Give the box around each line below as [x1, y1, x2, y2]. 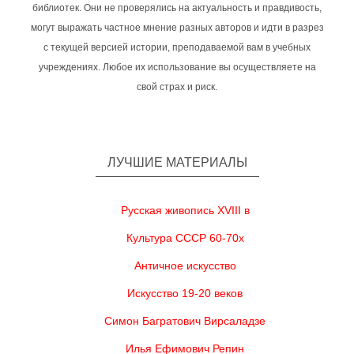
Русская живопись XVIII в [120, 204, 250, 217]
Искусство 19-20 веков [127, 287, 243, 299]
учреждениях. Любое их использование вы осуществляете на [38, 62, 316, 73]
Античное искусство [134, 259, 236, 272]
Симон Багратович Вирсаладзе [104, 314, 265, 327]
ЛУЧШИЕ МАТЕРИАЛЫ [107, 156, 247, 169]
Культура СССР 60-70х [126, 232, 244, 244]
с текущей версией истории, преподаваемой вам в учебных [43, 42, 311, 53]
